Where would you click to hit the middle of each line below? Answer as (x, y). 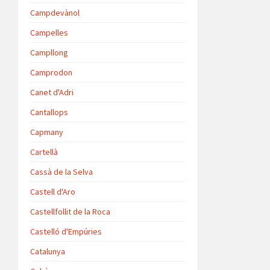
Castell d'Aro (53, 191)
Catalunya (48, 251)
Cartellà (44, 152)
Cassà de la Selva (61, 171)
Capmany (47, 132)
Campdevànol (55, 12)
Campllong (49, 52)
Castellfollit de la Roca (70, 211)
